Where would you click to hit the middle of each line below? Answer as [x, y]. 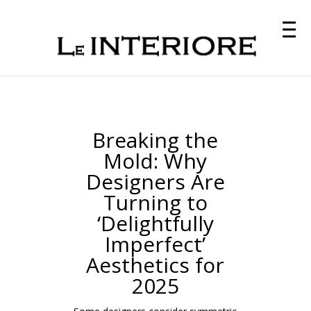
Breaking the [155, 140]
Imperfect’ [155, 244]
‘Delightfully [155, 223]
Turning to [155, 202]
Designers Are [155, 182]
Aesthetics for [155, 265]
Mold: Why [155, 161]
